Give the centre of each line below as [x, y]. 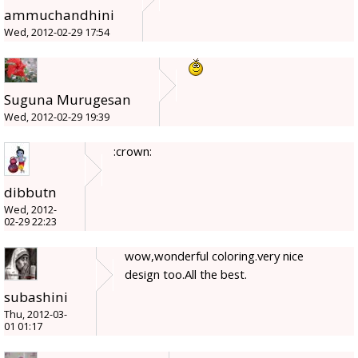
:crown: [133, 151]
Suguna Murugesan [68, 100]
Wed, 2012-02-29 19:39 [57, 117]
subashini [36, 297]
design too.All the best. [186, 274]
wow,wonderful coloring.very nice [214, 256]
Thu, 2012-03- [36, 315]
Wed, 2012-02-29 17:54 [57, 33]
